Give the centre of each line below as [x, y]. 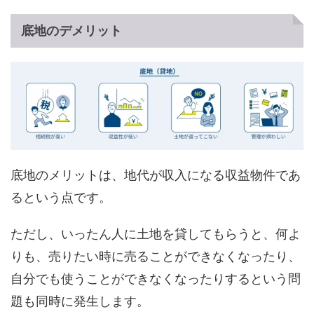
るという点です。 [61, 197]
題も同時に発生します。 [80, 301]
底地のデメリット [71, 31]
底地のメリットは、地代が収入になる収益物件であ [156, 175]
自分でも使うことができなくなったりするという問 [156, 278]
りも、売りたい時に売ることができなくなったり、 [156, 256]
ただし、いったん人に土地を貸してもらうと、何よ [156, 233]
